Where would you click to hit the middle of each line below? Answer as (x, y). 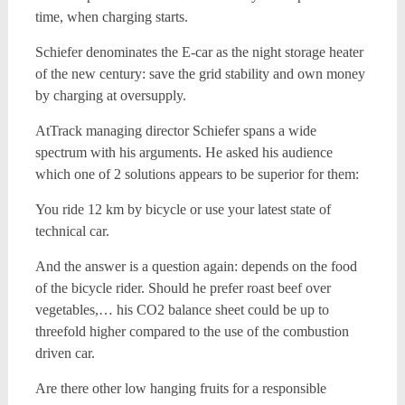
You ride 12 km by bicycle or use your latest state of (183, 209)
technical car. (72, 231)
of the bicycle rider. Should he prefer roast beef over (183, 288)
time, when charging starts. (111, 17)
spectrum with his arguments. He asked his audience (184, 152)
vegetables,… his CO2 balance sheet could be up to (182, 310)
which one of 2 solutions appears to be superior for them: (197, 174)
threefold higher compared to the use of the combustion (192, 331)
